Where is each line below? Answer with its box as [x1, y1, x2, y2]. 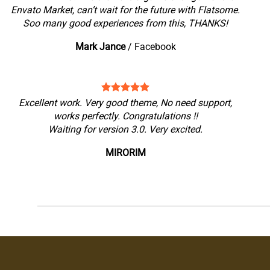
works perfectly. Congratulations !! [53, 110, 198, 122]
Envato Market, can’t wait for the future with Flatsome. [11, 4, 240, 16]
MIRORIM [105, 147, 146, 159]
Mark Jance [75, 41, 125, 52]
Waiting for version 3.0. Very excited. [48, 124, 203, 135]
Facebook [134, 41, 176, 52]
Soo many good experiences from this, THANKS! [23, 17, 228, 29]
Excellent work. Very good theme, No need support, [19, 97, 233, 108]
